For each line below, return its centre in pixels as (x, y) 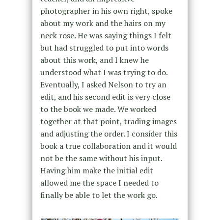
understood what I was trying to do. (104, 72)
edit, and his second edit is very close (105, 96)
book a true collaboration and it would (108, 146)
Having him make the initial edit (96, 170)
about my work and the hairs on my (103, 23)
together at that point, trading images (108, 121)
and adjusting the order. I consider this (109, 133)
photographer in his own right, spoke (106, 11)
